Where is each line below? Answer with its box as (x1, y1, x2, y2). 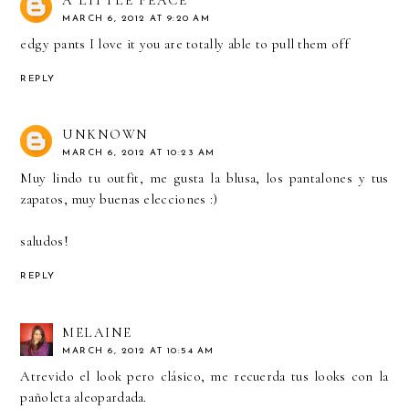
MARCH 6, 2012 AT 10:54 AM (62, 346, 215, 357)
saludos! (20, 233, 68, 250)
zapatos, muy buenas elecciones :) (20, 191, 218, 208)
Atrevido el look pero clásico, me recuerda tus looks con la (20, 368, 389, 385)
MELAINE (62, 324, 132, 341)
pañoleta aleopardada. (20, 389, 147, 406)
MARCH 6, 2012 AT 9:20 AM (62, 13, 211, 24)
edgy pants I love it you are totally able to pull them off (20, 35, 349, 52)
